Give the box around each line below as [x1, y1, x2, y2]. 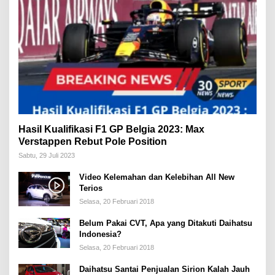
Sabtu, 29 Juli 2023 [18, 152, 75, 160]
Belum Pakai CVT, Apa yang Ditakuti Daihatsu [79, 219, 252, 228]
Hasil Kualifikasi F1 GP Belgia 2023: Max [18, 124, 204, 135]
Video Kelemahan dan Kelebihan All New [79, 172, 234, 182]
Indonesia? [79, 230, 122, 239]
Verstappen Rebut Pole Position [18, 136, 167, 147]
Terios [79, 184, 103, 193]
